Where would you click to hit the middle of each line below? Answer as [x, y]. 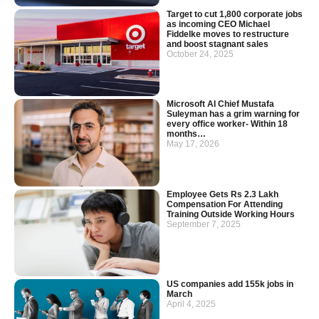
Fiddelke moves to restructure [228, 34]
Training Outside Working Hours [231, 214]
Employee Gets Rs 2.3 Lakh [223, 194]
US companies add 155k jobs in [230, 284]
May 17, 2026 [193, 144]
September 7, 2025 [204, 224]
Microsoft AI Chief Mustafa [220, 104]
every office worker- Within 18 [227, 124]
